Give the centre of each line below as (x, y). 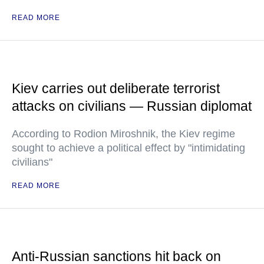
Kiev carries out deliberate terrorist (116, 88)
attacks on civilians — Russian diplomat (132, 106)
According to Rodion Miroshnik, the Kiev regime (123, 134)
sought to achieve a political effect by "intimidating (128, 148)
